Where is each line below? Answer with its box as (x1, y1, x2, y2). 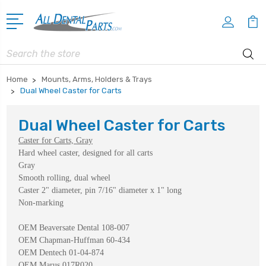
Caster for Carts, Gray (18, 135, 93, 145)
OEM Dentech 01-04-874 (18, 248, 104, 257)
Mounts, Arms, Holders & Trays (42, 74, 152, 84)
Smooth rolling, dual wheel (18, 173, 110, 182)
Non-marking (18, 198, 64, 207)
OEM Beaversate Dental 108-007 (18, 223, 129, 232)
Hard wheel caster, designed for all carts (18, 148, 153, 157)
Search (7, 45, 34, 55)
